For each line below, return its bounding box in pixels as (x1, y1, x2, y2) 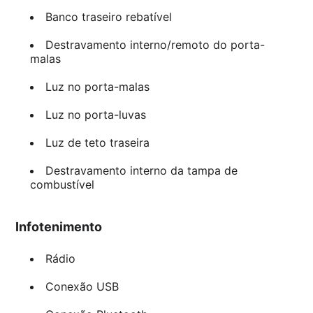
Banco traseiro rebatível (45, 10, 172, 24)
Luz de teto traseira (45, 136, 150, 150)
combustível (29, 177, 94, 192)
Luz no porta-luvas (45, 108, 146, 122)
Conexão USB (45, 279, 119, 294)
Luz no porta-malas (45, 80, 150, 94)
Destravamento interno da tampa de (45, 163, 238, 178)
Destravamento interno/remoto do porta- (45, 38, 265, 52)
